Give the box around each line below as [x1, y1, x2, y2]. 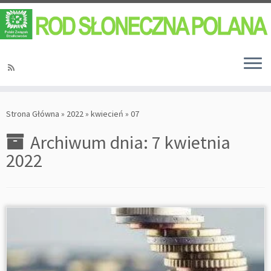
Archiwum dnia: [30, 131, 152, 154]
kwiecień [91, 108, 123, 120]
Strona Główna [6, 108, 59, 120]
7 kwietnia [152, 131, 230, 154]
